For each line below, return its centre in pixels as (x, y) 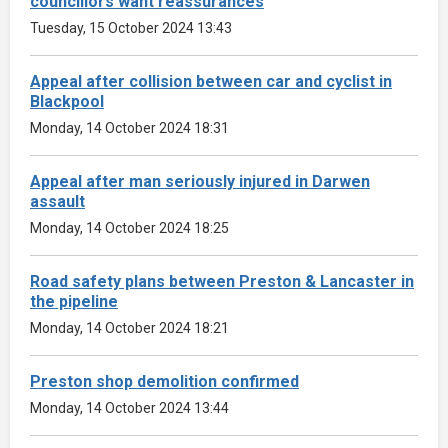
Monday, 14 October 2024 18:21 (129, 327)
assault (57, 201)
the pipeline (74, 301)
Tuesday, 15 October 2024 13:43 (131, 27)
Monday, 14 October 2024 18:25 (129, 227)
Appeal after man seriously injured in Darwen (200, 181)
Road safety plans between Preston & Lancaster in (222, 281)
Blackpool (67, 101)
